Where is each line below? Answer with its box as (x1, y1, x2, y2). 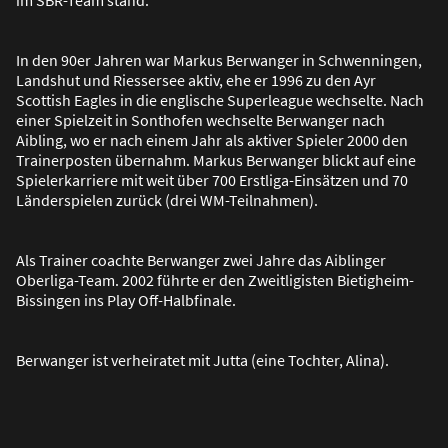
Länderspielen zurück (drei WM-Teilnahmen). (16, 189, 318, 210)
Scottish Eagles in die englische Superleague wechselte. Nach (16, 89, 424, 110)
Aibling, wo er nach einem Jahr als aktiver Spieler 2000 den (16, 129, 408, 150)
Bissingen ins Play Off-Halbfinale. (16, 289, 236, 310)
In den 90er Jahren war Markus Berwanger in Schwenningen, (16, 49, 422, 70)
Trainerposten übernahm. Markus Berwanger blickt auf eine (16, 149, 416, 170)
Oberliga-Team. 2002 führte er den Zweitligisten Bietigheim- (16, 269, 414, 290)
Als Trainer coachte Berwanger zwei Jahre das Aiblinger (16, 249, 386, 270)
